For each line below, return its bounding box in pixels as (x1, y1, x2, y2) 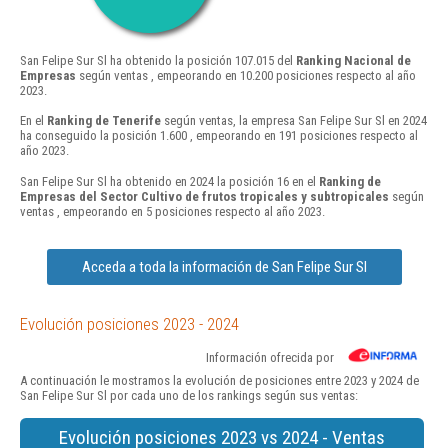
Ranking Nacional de (296, 53, 411, 69)
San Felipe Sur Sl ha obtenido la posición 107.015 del (20, 53, 296, 69)
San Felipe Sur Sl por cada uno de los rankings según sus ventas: (20, 387, 358, 403)
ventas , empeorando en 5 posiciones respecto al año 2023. (20, 203, 325, 219)
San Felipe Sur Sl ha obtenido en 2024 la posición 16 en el (20, 173, 319, 189)
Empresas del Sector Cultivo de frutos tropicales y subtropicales (20, 188, 389, 204)
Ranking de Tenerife (47, 113, 161, 129)
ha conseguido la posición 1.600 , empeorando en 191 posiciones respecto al (20, 128, 418, 144)
